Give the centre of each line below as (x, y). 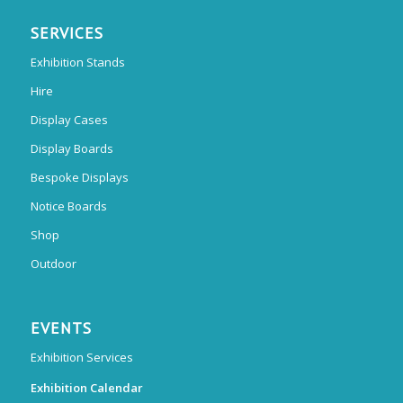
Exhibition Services (81, 358)
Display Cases (69, 120)
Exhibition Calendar (86, 388)
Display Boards (72, 149)
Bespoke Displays (79, 178)
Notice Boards (68, 206)
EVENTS (61, 328)
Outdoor (53, 264)
